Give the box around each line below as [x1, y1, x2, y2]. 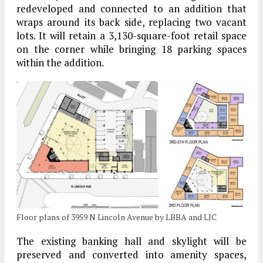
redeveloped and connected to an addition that [16, 2, 247, 16]
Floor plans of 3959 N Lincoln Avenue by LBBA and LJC [16, 211, 217, 223]
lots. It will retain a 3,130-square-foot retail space [16, 29, 247, 43]
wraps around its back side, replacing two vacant [16, 15, 247, 29]
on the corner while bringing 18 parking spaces [16, 42, 247, 56]
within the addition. [16, 56, 104, 70]
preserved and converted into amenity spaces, [16, 248, 247, 262]
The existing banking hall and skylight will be [16, 234, 247, 248]
